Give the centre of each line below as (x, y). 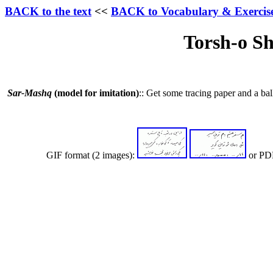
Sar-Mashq (30, 93)
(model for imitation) (95, 93)
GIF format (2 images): (71, 155)
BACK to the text (48, 11)
